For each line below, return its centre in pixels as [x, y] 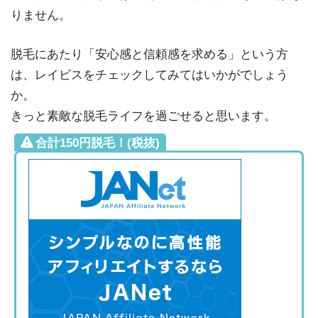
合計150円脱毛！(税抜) [98, 143]
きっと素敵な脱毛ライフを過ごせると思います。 [143, 116]
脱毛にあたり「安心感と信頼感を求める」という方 [149, 54]
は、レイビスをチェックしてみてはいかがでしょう [149, 75]
